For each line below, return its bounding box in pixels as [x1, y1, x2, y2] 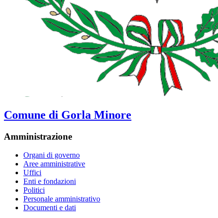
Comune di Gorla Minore [4, 108, 131, 121]
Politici [23, 186, 45, 195]
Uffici [23, 168, 41, 177]
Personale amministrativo [23, 195, 100, 203]
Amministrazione [4, 131, 72, 142]
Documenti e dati [23, 203, 76, 212]
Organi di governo [23, 151, 80, 160]
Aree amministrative [23, 160, 85, 168]
